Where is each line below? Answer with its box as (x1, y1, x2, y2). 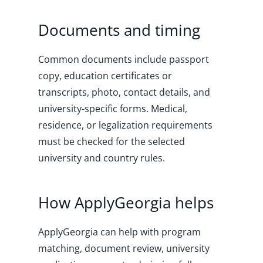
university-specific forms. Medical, (38, 102, 187, 115)
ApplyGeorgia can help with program (38, 225, 201, 238)
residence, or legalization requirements (38, 119, 213, 131)
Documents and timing (38, 19, 200, 41)
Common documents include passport (38, 53, 209, 66)
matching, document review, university (38, 242, 210, 255)
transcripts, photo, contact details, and (38, 86, 210, 99)
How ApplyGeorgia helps (38, 192, 214, 213)
